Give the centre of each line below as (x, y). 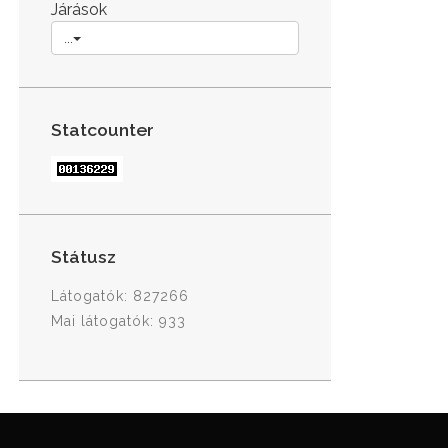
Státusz (83, 257)
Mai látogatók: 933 (118, 320)
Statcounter (102, 129)
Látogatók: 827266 (120, 295)
